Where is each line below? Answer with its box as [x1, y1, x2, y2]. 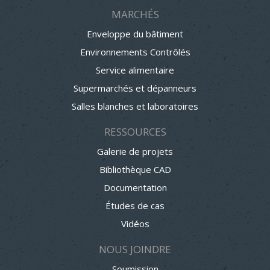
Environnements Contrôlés [80, 45, 190, 58]
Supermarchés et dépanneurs [74, 81, 196, 94]
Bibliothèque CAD [99, 163, 171, 175]
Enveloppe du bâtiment [87, 27, 183, 40]
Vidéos [121, 217, 149, 230]
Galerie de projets [97, 145, 173, 157]
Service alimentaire [96, 63, 174, 76]
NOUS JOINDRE [99, 242, 171, 256]
